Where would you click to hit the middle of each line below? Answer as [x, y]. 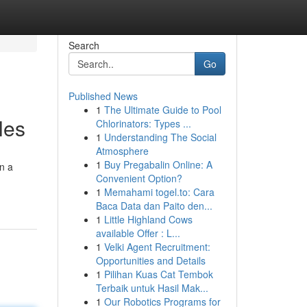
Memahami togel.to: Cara [159, 192]
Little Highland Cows [148, 219]
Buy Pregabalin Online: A [158, 164]
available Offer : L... [138, 233]
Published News [103, 96]
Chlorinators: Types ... [143, 123]
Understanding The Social [160, 137]
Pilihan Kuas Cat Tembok [158, 274]
